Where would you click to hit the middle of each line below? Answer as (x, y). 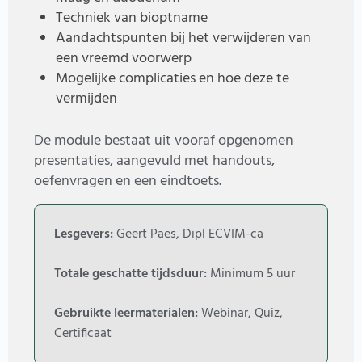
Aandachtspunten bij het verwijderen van (183, 39)
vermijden (86, 99)
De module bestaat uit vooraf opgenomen (164, 141)
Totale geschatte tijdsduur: (130, 274)
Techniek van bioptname (132, 19)
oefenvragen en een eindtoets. (128, 182)
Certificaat (83, 334)
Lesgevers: (84, 235)
